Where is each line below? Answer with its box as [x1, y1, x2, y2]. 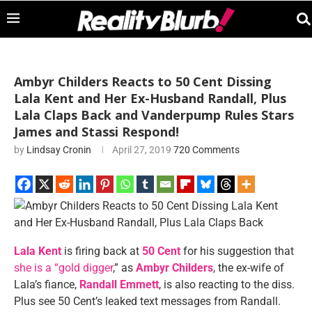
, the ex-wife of [213, 261, 284, 274]
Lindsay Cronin [26, 144, 91, 155]
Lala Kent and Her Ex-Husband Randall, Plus [14, 90, 286, 107]
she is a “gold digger [14, 261, 113, 274]
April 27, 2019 [112, 144, 171, 155]
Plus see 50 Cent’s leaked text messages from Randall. [14, 295, 281, 308]
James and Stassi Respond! [14, 123, 179, 140]
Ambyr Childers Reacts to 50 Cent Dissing [14, 73, 272, 90]
